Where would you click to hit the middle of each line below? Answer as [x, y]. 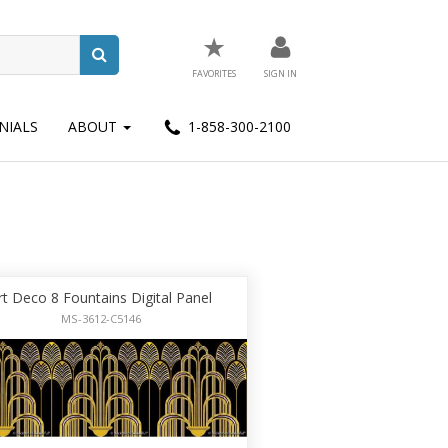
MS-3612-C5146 [100, 319]
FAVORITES [213, 73]
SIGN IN [281, 73]
